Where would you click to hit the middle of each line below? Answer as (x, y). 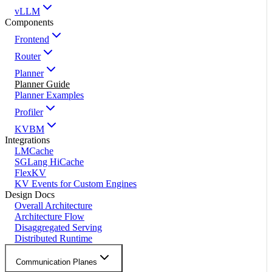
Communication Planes (56, 262)
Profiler (29, 112)
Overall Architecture (53, 206)
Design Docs (30, 195)
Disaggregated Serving (58, 228)
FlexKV (30, 173)
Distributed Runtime (53, 239)
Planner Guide (42, 84)
